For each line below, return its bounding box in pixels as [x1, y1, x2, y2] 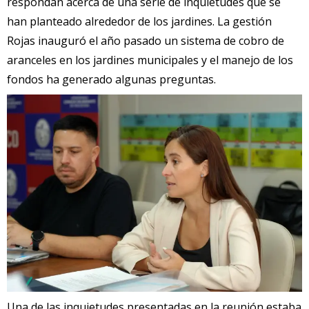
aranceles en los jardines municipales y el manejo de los [7, 52, 293, 68]
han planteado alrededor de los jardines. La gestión [7, 14, 272, 30]
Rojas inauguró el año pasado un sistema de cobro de [7, 33, 284, 49]
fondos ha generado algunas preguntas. [7, 72, 216, 88]
